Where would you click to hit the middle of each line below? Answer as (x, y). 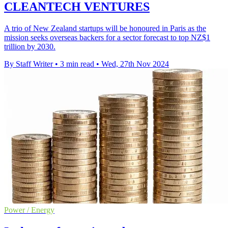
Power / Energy (29, 210)
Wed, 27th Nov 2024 (135, 64)
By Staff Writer (28, 64)
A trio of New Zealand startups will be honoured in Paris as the (105, 28)
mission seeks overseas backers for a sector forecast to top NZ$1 (107, 37)
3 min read (77, 64)
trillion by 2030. (30, 46)
